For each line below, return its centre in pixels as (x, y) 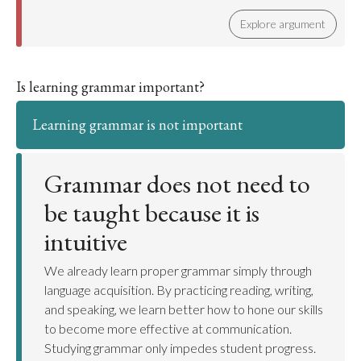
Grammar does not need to (177, 184)
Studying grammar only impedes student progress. (180, 348)
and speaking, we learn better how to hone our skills (184, 309)
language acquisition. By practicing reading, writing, (179, 290)
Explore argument (283, 24)
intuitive (86, 242)
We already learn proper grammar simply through (178, 270)
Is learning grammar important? (110, 87)
